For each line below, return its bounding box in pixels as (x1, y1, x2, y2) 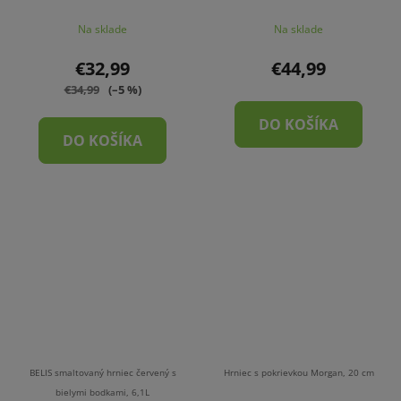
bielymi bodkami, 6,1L (55, 386, 149, 399)
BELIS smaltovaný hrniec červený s (29, 366, 176, 380)
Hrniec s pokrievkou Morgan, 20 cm (223, 366, 374, 380)
